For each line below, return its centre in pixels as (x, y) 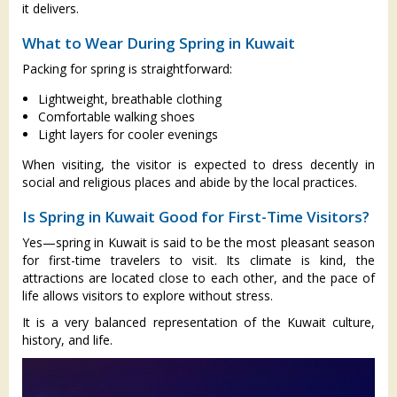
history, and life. (67, 339)
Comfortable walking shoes (117, 116)
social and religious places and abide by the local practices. (190, 182)
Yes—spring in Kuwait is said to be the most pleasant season (198, 242)
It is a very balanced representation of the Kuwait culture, (198, 322)
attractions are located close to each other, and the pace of (198, 277)
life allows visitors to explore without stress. (148, 295)
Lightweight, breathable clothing (130, 98)
